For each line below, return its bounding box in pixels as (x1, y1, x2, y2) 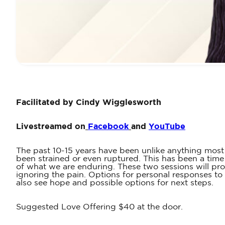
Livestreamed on (16, 123, 85, 131)
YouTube (149, 123, 185, 131)
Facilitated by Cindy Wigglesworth (16, 99, 161, 107)
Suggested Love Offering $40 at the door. (16, 203, 183, 211)
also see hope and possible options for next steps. (16, 179, 213, 187)
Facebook (88, 123, 129, 131)
